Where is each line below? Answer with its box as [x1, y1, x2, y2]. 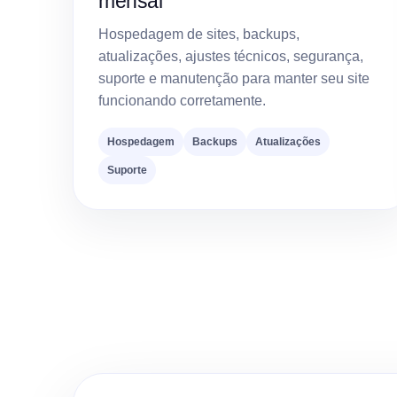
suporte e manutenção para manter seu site [98, 71, 370, 87]
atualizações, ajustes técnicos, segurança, [98, 49, 363, 65]
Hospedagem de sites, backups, [98, 27, 300, 43]
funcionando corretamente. [98, 93, 266, 109]
